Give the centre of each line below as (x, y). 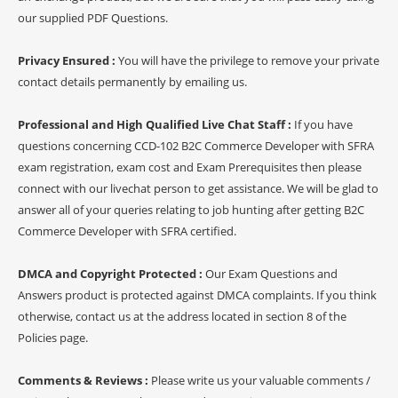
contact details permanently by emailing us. (132, 81)
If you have (323, 124)
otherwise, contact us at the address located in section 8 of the (182, 316)
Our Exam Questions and (271, 273)
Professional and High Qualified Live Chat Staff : (156, 124)
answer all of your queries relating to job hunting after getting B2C (191, 209)
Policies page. (53, 337)
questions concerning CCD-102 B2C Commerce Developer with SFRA (196, 145)
